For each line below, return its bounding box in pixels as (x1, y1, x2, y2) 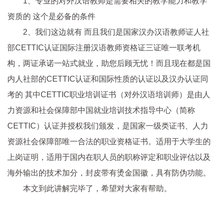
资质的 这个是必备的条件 (7, 12, 95, 21)
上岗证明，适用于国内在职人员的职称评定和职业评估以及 (7, 153, 211, 161)
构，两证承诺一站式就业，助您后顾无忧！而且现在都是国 (7, 59, 211, 67)
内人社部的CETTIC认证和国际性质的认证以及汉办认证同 (7, 75, 208, 83)
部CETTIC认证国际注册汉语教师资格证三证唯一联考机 (7, 44, 200, 52)
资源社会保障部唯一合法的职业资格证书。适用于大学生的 (7, 137, 211, 146)
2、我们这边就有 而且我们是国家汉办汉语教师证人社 (23, 28, 209, 36)
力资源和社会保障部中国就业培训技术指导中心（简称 (7, 106, 195, 114)
